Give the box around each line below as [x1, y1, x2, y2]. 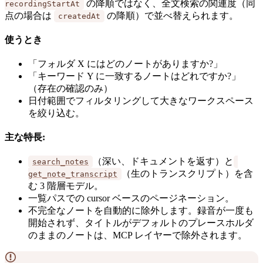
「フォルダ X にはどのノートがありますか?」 [28, 58, 222, 69]
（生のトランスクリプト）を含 [122, 168, 253, 178]
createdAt [58, 11, 100, 21]
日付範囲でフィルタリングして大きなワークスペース [28, 95, 254, 106]
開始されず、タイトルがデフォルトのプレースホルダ [28, 217, 254, 228]
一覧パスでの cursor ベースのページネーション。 [28, 193, 234, 203]
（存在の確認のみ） [28, 83, 113, 93]
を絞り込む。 [28, 107, 85, 118]
